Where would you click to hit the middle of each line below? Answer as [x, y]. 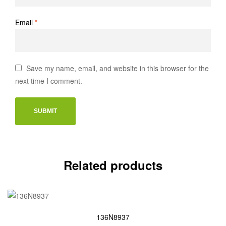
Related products [113, 165]
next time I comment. [49, 81]
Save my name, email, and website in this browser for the [118, 68]
